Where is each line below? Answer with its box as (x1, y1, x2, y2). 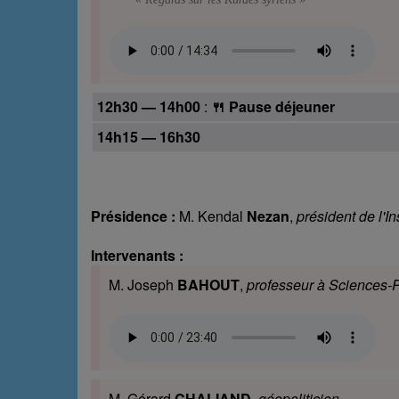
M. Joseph (109, 274, 177, 296)
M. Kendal (175, 206, 247, 227)
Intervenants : (91, 245, 183, 266)
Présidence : (91, 206, 175, 227)
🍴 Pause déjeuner (211, 96, 335, 118)
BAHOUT (177, 274, 240, 296)
